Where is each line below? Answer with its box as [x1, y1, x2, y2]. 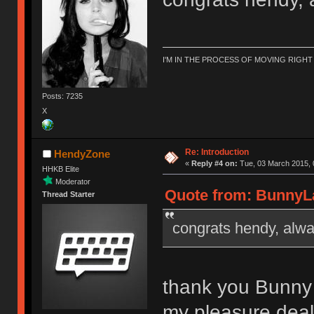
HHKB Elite [42, 165, 80, 174]
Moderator [55, 177, 91, 186]
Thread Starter [42, 190, 95, 199]
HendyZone [53, 147, 110, 160]
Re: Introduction [184, 146, 249, 157]
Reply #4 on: [191, 158, 238, 168]
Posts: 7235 [42, 92, 83, 101]
